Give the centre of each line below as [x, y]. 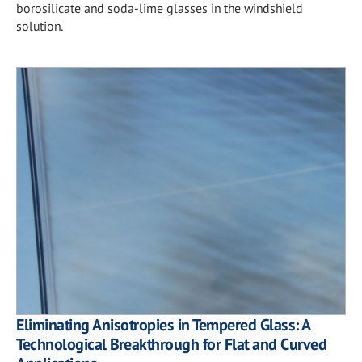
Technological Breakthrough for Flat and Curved [171, 344]
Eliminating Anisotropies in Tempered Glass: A [163, 324]
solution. [40, 26]
